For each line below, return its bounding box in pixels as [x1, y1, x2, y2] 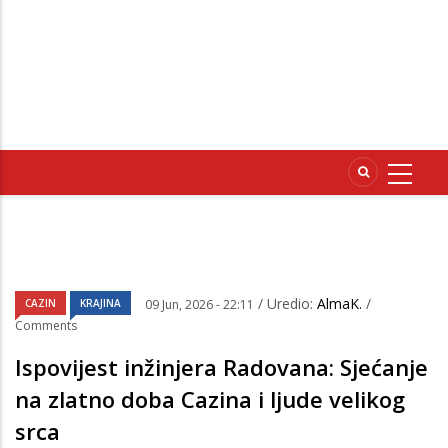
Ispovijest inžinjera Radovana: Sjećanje [15, 352, 428, 383]
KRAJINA [80, 296, 121, 311]
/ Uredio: [258, 294, 317, 314]
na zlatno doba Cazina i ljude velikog [15, 384, 405, 415]
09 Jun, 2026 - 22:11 [145, 296, 254, 314]
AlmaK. [317, 294, 366, 314]
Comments [15, 317, 77, 335]
